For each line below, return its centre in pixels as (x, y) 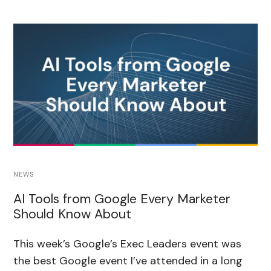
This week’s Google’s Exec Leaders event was (128, 243)
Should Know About (73, 214)
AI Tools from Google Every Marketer (122, 199)
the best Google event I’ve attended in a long (128, 260)
